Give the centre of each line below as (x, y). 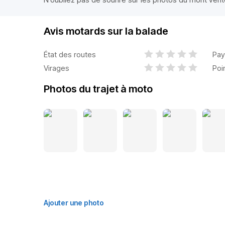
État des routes (70, 54)
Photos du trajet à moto (98, 89)
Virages (57, 68)
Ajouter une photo (74, 203)
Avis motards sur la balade (106, 31)
